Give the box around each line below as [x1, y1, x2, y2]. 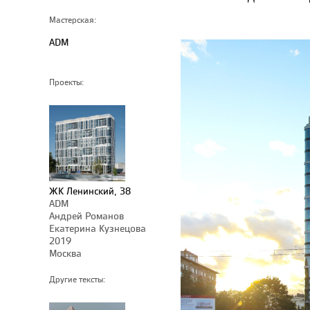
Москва [49, 246, 82, 259]
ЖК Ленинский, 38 [49, 184, 131, 197]
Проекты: [49, 77, 84, 88]
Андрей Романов [49, 209, 124, 222]
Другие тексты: [49, 274, 105, 285]
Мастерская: [49, 15, 96, 26]
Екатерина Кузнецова [49, 221, 146, 235]
